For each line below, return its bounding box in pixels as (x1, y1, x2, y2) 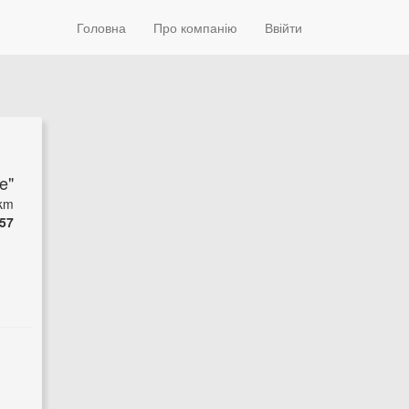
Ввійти (265, 18, 302, 37)
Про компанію (153, 18, 237, 37)
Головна (77, 18, 126, 37)
